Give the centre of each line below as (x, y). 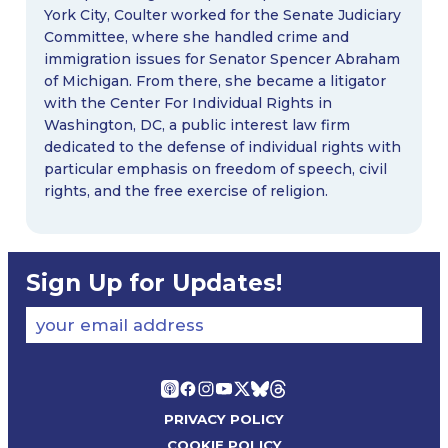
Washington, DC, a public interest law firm (196, 125)
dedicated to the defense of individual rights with (222, 147)
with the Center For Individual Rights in (187, 103)
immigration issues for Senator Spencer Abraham (221, 59)
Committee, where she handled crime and (196, 37)
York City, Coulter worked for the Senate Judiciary (222, 15)
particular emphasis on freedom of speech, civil (215, 169)
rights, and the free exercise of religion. (185, 191)
